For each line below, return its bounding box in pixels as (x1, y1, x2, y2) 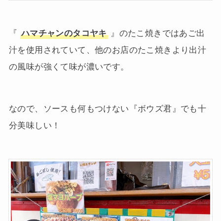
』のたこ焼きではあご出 (108, 28, 205, 38)
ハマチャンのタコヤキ (21, 28, 107, 38)
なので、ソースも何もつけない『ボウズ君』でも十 (8, 104, 207, 113)
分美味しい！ (8, 120, 61, 130)
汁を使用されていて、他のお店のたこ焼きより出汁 (8, 45, 207, 55)
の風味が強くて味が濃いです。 (8, 62, 129, 72)
